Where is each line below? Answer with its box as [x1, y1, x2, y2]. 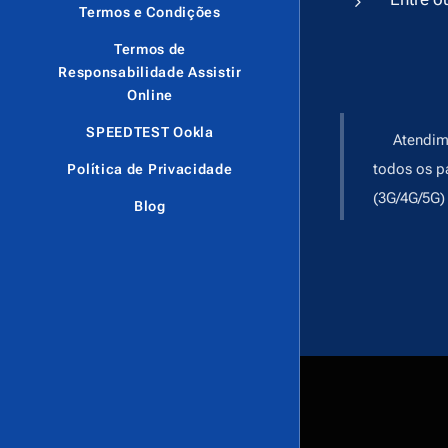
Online [126, 87, 174, 104]
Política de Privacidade [67, 161, 233, 178]
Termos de [113, 41, 187, 58]
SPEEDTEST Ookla [86, 124, 214, 141]
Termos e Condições [79, 4, 221, 21]
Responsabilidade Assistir [58, 64, 242, 81]
